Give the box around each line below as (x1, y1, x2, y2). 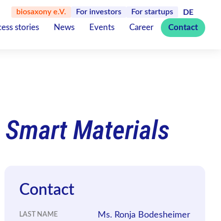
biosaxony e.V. (16, 8, 66, 16)
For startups (131, 8, 173, 16)
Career (129, 23, 153, 32)
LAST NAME (19, 211, 58, 218)
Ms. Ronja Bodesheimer (97, 211, 190, 220)
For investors (76, 8, 121, 16)
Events (89, 23, 114, 32)
